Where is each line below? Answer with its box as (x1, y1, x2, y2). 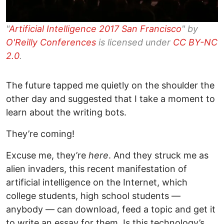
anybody (6, 204, 45, 215)
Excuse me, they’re (6, 150, 88, 161)
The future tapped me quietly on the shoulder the (6, 80, 214, 91)
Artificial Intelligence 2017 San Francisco (9, 23, 181, 34)
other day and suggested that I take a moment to (6, 93, 215, 104)
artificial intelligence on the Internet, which (6, 177, 187, 188)
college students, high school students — (6, 190, 180, 201)
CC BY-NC (173, 37, 217, 48)
